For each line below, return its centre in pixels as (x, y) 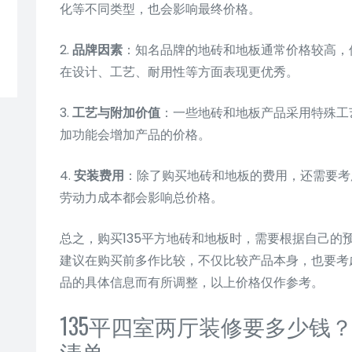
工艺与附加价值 (116, 112)
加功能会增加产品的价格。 (135, 134)
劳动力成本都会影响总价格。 (141, 197)
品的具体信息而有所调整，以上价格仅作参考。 (192, 282)
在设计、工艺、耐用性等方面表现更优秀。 (179, 71)
